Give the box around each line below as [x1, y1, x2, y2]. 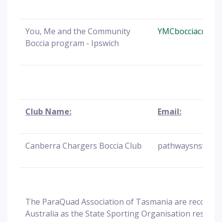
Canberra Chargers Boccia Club [25, 140, 142, 151]
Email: [158, 106, 181, 117]
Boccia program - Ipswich [25, 38, 119, 49]
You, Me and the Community [25, 26, 130, 37]
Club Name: [25, 106, 71, 117]
